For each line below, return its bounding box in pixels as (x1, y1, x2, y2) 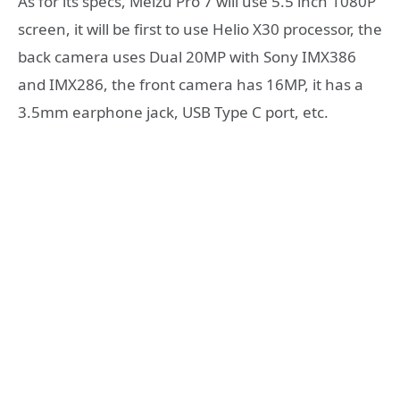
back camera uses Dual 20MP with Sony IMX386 (18, 46, 356, 68)
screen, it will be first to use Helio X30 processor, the (18, 19, 382, 40)
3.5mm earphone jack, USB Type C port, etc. (18, 102, 329, 123)
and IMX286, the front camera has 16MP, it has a (18, 74, 363, 96)
